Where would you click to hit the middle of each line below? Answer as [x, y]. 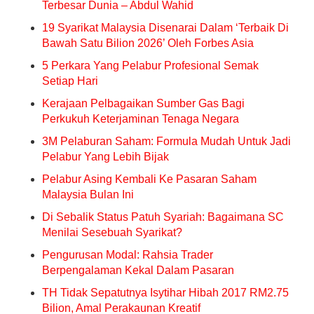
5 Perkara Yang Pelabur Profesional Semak [150, 66]
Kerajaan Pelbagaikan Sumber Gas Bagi [143, 103]
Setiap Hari [70, 81]
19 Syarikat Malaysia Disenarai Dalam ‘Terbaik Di [165, 28]
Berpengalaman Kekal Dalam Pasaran [138, 270]
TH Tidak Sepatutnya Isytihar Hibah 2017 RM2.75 [165, 293]
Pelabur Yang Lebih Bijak [105, 157]
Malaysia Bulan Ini [88, 194]
